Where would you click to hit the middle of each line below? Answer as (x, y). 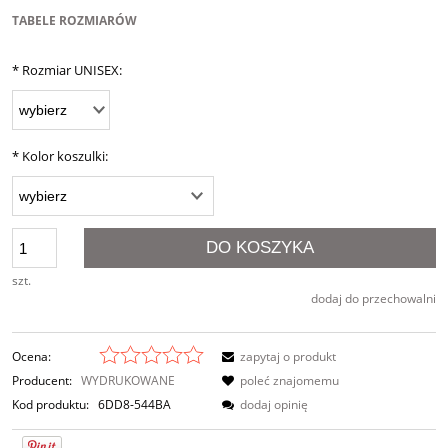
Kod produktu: (50, 405)
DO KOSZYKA (260, 248)
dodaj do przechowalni (373, 299)
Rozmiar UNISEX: (70, 70)
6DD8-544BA (134, 405)
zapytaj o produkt (288, 357)
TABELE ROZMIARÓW (74, 21)
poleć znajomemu (289, 381)
